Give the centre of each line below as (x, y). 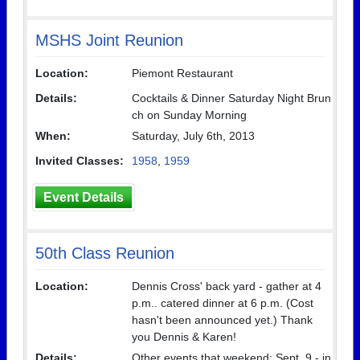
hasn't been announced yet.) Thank (222, 320)
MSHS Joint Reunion (109, 40)
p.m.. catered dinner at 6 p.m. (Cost (223, 303)
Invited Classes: (80, 161)
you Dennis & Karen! (184, 337)
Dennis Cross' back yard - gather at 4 (227, 286)
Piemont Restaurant (182, 73)
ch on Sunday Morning (189, 115)
